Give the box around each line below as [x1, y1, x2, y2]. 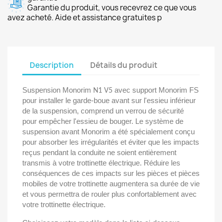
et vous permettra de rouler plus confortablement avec [22, 190, 197, 198]
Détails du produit [90, 59, 158, 70]
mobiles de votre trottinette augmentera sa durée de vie [22, 179, 200, 188]
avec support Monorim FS [114, 86, 199, 94]
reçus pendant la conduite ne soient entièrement [22, 148, 176, 157]
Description [30, 59, 74, 70]
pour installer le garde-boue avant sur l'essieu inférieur [22, 96, 196, 105]
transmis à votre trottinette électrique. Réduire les [22, 159, 180, 167]
